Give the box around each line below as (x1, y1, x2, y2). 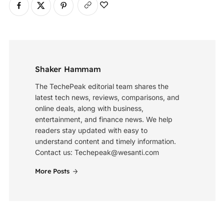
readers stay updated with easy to (35, 125, 147, 134)
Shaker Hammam (35, 63, 101, 74)
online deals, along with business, (35, 103, 143, 112)
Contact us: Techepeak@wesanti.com (35, 147, 159, 156)
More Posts (35, 167, 69, 175)
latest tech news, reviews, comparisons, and (35, 92, 179, 101)
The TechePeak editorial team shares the (35, 81, 168, 90)
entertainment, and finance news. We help (35, 114, 172, 123)
